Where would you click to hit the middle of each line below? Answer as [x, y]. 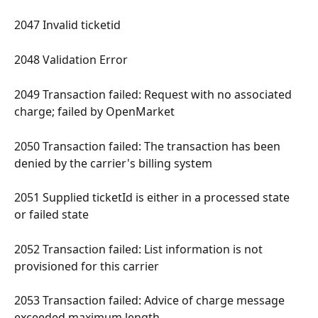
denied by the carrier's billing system [115, 163]
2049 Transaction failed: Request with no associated [154, 95]
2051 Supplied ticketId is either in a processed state [153, 198]
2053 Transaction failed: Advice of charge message [151, 301]
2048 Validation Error [72, 60]
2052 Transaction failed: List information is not [140, 249]
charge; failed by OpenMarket [96, 112]
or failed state [53, 215]
